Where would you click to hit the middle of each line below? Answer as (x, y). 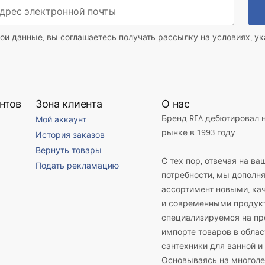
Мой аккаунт (61, 119)
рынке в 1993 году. (200, 132)
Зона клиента (69, 104)
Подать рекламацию (77, 166)
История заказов (70, 135)
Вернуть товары (69, 150)
